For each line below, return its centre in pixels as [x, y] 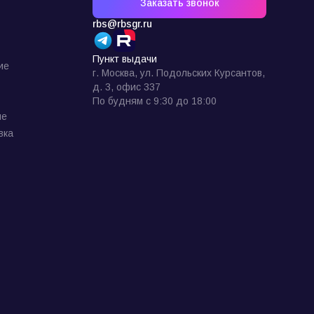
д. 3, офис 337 [127, 87]
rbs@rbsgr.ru [122, 24]
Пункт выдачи [125, 59]
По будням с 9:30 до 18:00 [155, 101]
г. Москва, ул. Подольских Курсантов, [179, 73]
